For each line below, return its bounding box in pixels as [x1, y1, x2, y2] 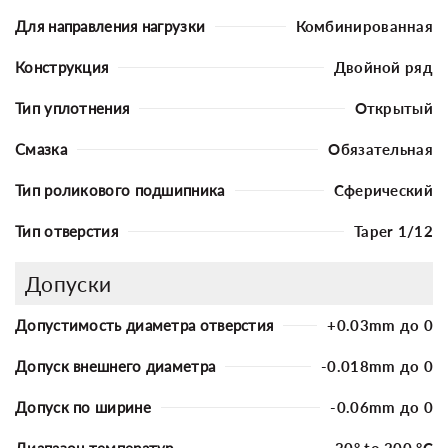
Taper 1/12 [354, 221, 433, 240]
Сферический [333, 180, 433, 199]
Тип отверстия [15, 221, 118, 240]
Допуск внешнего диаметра [15, 356, 216, 375]
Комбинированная [295, 16, 433, 35]
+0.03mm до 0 [327, 315, 433, 334]
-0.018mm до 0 [321, 356, 433, 375]
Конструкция [15, 57, 109, 76]
